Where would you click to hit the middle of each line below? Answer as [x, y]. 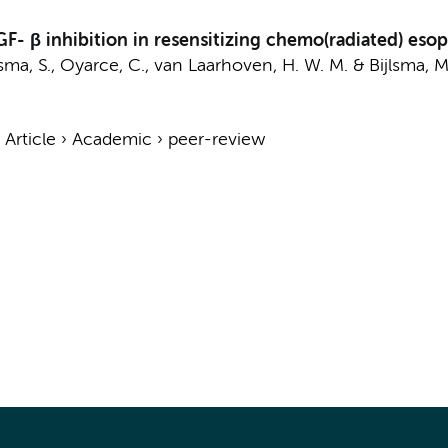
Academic [111, 140]
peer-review [216, 140]
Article [30, 140]
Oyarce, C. [102, 66]
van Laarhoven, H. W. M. [250, 66]
